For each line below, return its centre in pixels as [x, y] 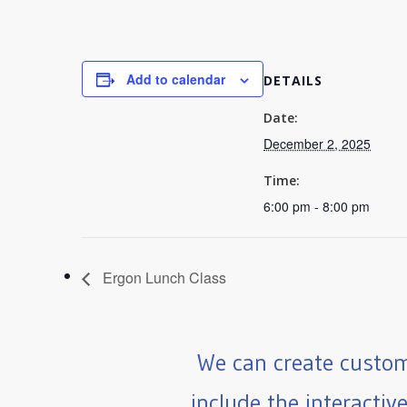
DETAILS [293, 80]
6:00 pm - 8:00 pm [317, 206]
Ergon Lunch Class [163, 278]
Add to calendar [176, 79]
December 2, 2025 [317, 144]
